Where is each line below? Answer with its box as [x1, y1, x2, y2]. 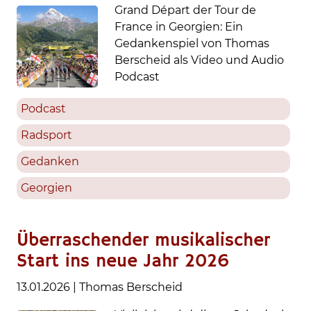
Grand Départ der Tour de [115, 3, 257, 17]
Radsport [21, 128, 72, 142]
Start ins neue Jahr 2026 [17, 250, 229, 273]
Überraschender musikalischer [17, 229, 270, 252]
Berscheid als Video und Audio [115, 53, 285, 67]
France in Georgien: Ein [115, 20, 244, 34]
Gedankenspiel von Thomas [115, 37, 270, 51]
